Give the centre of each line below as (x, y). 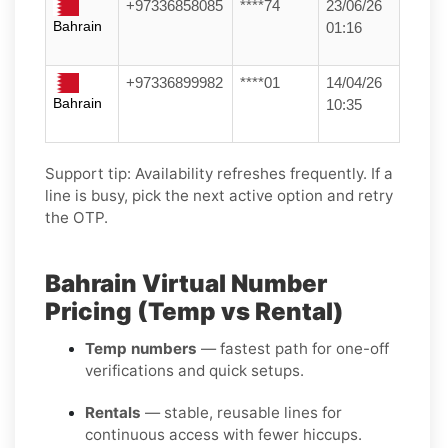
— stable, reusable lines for (241, 412)
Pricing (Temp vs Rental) (194, 311)
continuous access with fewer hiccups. (223, 434)
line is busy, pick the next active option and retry (219, 195)
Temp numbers (141, 348)
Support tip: (88, 173)
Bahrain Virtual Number (186, 283)
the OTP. (76, 217)
